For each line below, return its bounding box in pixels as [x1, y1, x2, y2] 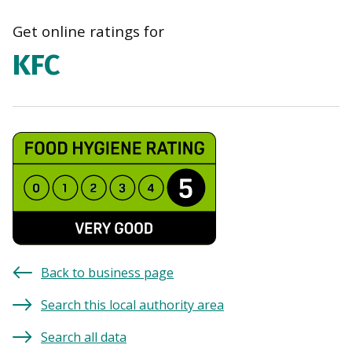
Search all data [41, 328, 126, 346]
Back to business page [41, 264, 174, 282]
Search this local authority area [41, 296, 224, 314]
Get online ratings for [13, 21, 164, 42]
